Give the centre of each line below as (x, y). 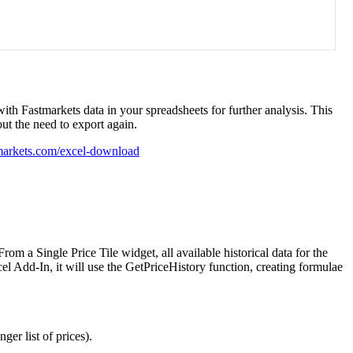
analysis (284, 110)
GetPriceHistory (165, 267)
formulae (321, 267)
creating (276, 267)
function (229, 267)
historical (246, 253)
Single (52, 253)
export (88, 124)
